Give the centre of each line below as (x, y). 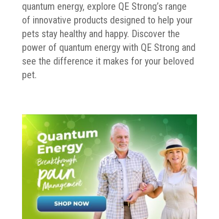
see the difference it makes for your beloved (108, 61)
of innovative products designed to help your (107, 20)
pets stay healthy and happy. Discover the (101, 33)
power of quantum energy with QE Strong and (109, 47)
